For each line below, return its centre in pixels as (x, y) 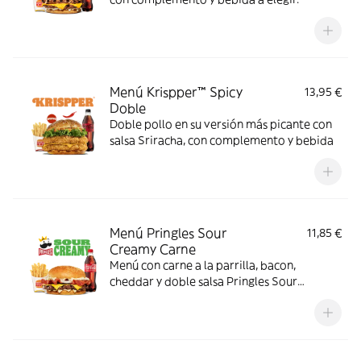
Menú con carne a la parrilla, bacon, (203, 265)
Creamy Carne (153, 249)
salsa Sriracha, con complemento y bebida (222, 140)
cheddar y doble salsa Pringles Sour (203, 281)
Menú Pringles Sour (168, 233)
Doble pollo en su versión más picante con (221, 124)
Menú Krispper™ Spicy (176, 92)
